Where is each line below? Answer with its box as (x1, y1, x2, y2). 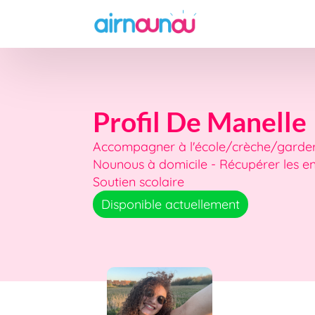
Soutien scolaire (93, 174, 184, 190)
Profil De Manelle (93, 105, 307, 138)
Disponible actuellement (101, 196, 240, 212)
